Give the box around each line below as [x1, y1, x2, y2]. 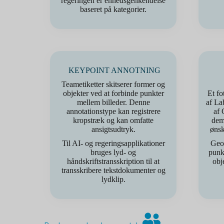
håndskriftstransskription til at [67, 157, 159, 165]
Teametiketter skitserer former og [61, 80, 165, 88]
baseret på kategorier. [80, 5, 146, 13]
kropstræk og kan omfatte [73, 116, 153, 124]
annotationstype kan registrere [66, 107, 160, 115]
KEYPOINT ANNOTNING [68, 66, 160, 74]
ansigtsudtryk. [91, 125, 135, 133]
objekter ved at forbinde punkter [62, 89, 164, 97]
